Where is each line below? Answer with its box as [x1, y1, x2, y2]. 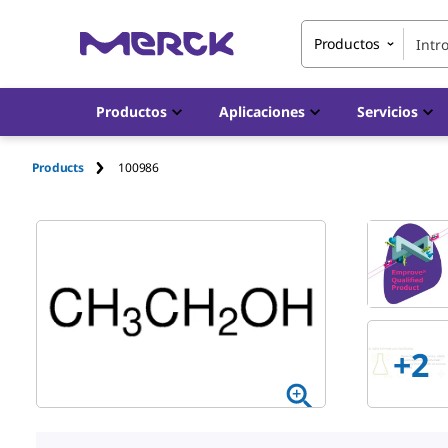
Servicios [357, 102, 418, 121]
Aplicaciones [219, 102, 305, 121]
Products [32, 158, 85, 176]
